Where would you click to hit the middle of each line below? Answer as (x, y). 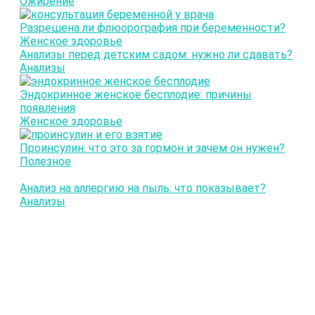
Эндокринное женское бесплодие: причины (136, 94)
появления (47, 108)
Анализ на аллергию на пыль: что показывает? (143, 188)
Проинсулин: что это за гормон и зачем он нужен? (152, 148)
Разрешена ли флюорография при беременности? (153, 27)
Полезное (45, 161)
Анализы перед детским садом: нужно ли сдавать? (156, 54)
